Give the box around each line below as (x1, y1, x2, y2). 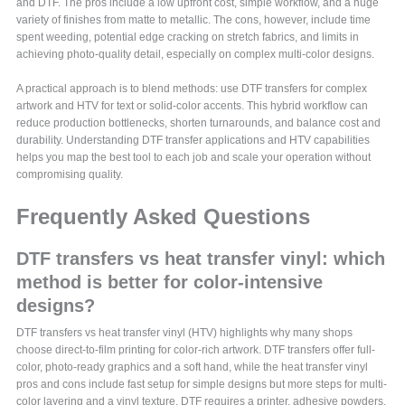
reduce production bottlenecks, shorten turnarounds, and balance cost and (16, 117, 381, 129)
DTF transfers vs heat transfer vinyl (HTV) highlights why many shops (16, 326, 353, 339)
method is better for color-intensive (16, 272, 324, 292)
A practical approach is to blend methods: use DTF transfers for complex (16, 82, 368, 95)
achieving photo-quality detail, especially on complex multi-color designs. (16, 48, 375, 61)
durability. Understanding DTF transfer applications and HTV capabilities (16, 134, 371, 146)
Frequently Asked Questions (16, 204, 311, 229)
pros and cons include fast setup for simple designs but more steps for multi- (16, 378, 388, 391)
